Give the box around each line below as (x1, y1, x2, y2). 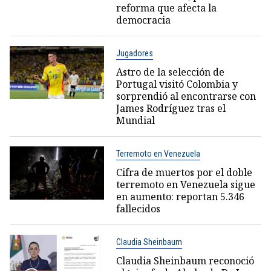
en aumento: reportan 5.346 (116, 190, 244, 204)
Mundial (116, 114, 155, 128)
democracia (116, 13, 171, 27)
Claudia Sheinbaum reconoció (116, 254, 254, 268)
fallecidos (116, 202, 160, 216)
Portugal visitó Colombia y (116, 77, 238, 91)
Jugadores (116, 48, 153, 59)
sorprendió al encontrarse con (116, 90, 256, 103)
